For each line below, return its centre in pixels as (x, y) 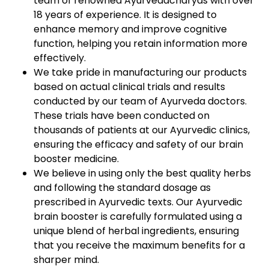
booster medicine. (76, 159)
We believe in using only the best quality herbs (142, 173)
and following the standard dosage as (122, 188)
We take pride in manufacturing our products (140, 72)
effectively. (60, 58)
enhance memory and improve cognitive (130, 29)
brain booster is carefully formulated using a (138, 216)
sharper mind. (66, 260)
